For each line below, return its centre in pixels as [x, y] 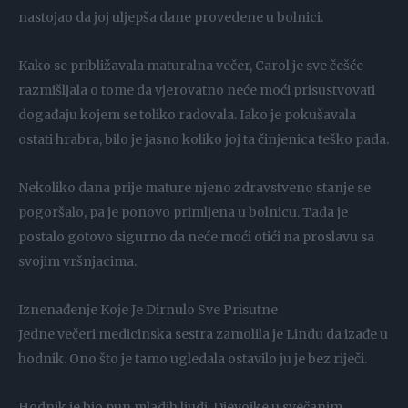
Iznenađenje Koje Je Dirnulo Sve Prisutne [148, 309]
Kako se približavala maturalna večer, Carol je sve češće [191, 65]
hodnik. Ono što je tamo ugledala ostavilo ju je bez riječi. [193, 358]
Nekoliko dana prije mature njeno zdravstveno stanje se [194, 187]
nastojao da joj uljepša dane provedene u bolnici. [171, 17]
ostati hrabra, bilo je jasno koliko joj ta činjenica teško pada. [204, 139]
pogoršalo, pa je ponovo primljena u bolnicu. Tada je [183, 212]
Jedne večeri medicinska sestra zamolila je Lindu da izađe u [203, 334]
